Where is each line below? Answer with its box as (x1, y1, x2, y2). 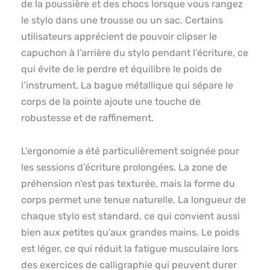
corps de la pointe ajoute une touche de (21, 95, 201, 107)
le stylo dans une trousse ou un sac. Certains (21, 14, 223, 26)
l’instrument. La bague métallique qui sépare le (21, 79, 233, 91)
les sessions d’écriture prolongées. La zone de (21, 161, 227, 173)
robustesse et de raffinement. (21, 111, 154, 124)
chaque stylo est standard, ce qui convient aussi (21, 210, 240, 222)
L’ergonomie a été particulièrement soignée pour (21, 145, 239, 157)
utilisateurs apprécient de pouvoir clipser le (21, 30, 217, 42)
